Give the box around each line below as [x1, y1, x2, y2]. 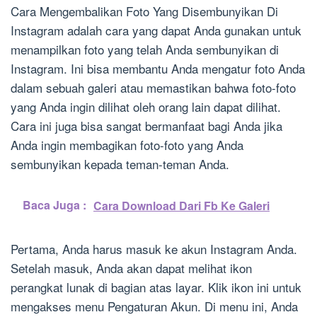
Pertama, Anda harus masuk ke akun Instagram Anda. [11, 240, 297, 258]
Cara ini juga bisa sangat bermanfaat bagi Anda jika [11, 117, 282, 135]
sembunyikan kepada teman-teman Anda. [11, 155, 229, 173]
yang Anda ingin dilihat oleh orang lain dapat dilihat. [11, 98, 281, 116]
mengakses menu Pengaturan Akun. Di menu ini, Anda [11, 297, 298, 316]
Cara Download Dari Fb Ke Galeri [93, 197, 270, 214]
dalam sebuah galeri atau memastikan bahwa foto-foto [11, 79, 296, 97]
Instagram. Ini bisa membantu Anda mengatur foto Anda [11, 59, 305, 78]
